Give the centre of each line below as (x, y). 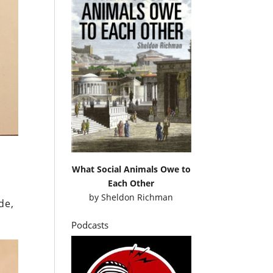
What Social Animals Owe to (131, 169)
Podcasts (90, 225)
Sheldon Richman (137, 197)
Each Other (131, 183)
